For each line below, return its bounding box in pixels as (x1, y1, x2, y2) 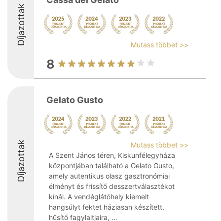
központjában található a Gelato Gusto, (49, 161, 174, 170)
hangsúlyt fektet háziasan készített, (49, 203, 164, 211)
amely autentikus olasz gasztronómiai (49, 172, 170, 180)
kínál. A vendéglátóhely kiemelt (49, 192, 149, 201)
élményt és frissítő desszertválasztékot (49, 182, 175, 190)
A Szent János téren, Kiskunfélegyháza (49, 151, 175, 159)
